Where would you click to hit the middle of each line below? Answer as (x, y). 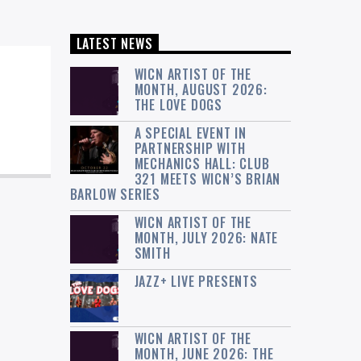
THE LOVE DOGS (178, 104)
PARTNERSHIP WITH (190, 148)
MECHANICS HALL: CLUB (202, 163)
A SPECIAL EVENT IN (190, 133)
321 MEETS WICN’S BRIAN (207, 178)
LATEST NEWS (114, 44)
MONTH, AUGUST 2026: (201, 89)
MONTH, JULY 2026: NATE (206, 237)
